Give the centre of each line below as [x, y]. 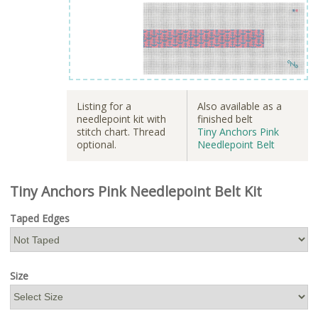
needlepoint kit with [121, 119]
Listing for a [104, 106]
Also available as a [240, 106]
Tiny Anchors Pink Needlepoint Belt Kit [136, 191]
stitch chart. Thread [121, 131]
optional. [97, 144]
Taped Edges [40, 219]
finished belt [225, 119]
